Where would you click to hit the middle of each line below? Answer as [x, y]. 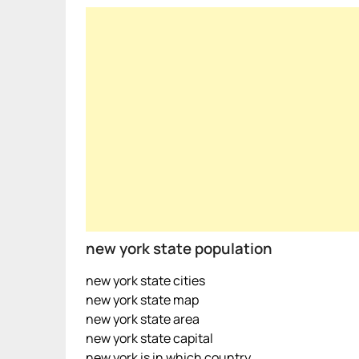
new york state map [142, 300]
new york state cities [145, 280]
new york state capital [149, 338]
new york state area [143, 319]
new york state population [179, 248]
